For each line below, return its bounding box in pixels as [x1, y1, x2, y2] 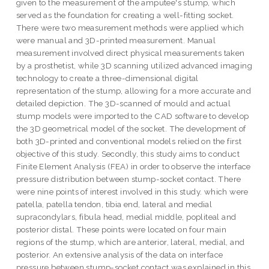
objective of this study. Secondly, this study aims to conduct [16, 149, 240, 159]
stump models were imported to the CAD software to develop [16, 111, 249, 121]
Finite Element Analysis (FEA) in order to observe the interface [16, 162, 251, 172]
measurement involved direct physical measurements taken [16, 48, 245, 58]
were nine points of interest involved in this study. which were [16, 187, 249, 197]
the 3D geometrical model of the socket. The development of [16, 124, 246, 134]
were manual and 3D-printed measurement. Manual [16, 35, 216, 46]
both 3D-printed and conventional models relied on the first [16, 136, 242, 147]
